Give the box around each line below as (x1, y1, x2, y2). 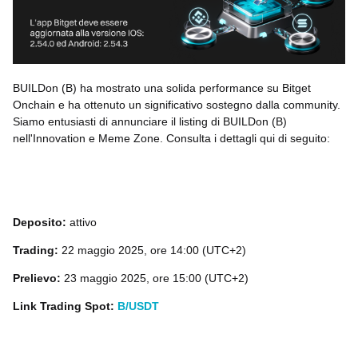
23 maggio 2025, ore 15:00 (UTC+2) (64, 272, 249, 285)
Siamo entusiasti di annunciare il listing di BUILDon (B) (13, 115, 287, 129)
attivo (66, 216, 97, 229)
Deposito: (13, 216, 66, 229)
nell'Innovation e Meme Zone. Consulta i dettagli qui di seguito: (13, 132, 330, 145)
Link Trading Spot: (13, 300, 114, 313)
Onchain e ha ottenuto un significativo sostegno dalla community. (13, 98, 340, 112)
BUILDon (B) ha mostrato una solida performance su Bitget (13, 82, 311, 95)
